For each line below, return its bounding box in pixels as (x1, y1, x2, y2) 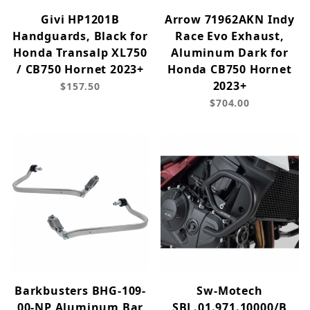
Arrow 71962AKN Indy (164, 12, 295, 28)
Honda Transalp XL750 (13, 45, 147, 61)
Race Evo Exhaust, (175, 28, 284, 44)
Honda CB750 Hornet (167, 62, 292, 77)
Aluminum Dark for (171, 45, 289, 61)
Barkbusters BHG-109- (14, 283, 146, 299)
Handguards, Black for (12, 28, 148, 44)
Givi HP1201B (41, 12, 120, 28)
